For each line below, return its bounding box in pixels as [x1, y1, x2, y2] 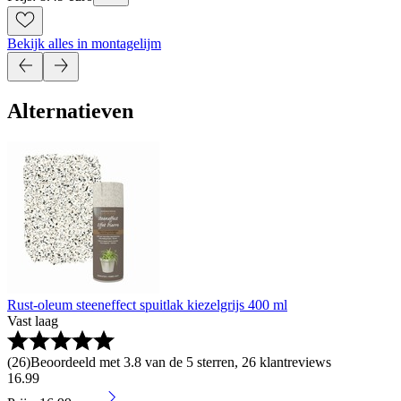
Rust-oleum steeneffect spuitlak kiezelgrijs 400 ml [7, 296, 287, 312]
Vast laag [7, 312, 58, 328]
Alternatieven [7, 98, 133, 123]
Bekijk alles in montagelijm [7, 35, 161, 51]
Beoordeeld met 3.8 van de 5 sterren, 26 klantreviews [30, 354, 331, 370]
